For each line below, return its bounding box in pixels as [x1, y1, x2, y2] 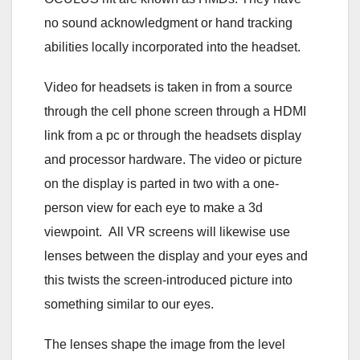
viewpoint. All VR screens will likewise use [44, 224, 290, 239]
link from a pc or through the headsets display [44, 128, 301, 142]
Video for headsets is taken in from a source [44, 80, 292, 94]
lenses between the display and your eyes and [44, 248, 308, 263]
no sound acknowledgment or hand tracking [44, 15, 292, 30]
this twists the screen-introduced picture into [44, 272, 292, 287]
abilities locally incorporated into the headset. [44, 39, 301, 54]
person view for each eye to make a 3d [44, 200, 263, 215]
